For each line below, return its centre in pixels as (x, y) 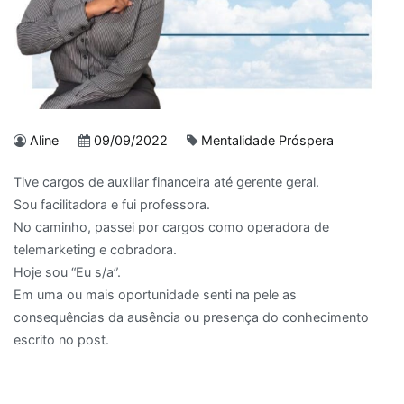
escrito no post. (61, 340)
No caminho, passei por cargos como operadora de (171, 227)
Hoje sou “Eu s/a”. (67, 272)
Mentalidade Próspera (268, 140)
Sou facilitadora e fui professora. (112, 205)
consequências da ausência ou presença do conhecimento (191, 317)
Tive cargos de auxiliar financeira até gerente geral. (166, 182)
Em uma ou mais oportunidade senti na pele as (155, 295)
